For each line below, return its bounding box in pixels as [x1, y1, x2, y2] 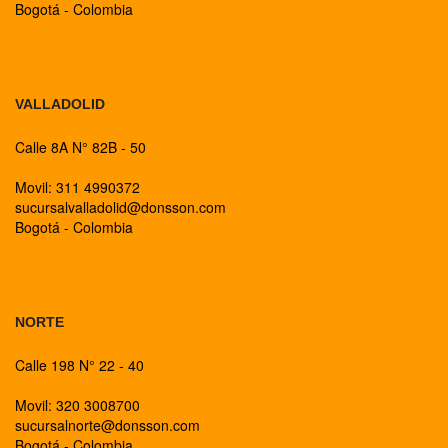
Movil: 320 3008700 [15, 395, 140, 415]
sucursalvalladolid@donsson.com [15, 197, 226, 217]
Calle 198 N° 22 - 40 [15, 355, 144, 375]
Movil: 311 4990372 [15, 177, 140, 197]
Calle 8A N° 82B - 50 [15, 137, 146, 157]
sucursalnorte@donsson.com [15, 415, 200, 435]
